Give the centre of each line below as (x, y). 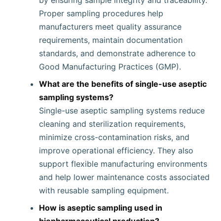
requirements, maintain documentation (111, 40)
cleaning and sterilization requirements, (112, 124)
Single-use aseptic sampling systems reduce (122, 110)
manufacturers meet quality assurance (110, 27)
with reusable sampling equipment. (104, 190)
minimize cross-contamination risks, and (114, 137)
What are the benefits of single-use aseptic (123, 84)
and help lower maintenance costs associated (124, 177)
